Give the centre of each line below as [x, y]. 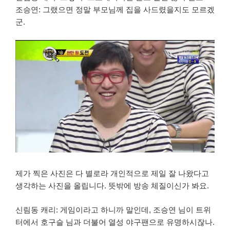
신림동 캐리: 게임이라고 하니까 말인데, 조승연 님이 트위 [113, 209]
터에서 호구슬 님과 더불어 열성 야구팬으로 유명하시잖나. [115, 222]
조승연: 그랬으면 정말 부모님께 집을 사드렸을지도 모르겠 [115, 10]
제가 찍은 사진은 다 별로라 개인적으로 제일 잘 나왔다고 [112, 174]
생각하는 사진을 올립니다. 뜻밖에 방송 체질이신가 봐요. [112, 186]
